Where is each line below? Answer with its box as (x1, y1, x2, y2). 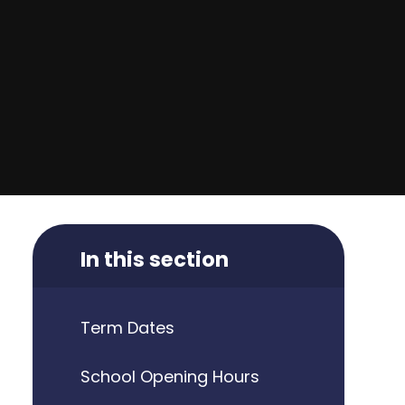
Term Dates (80, 316, 174, 340)
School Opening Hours (80, 364, 259, 388)
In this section (80, 244, 229, 274)
